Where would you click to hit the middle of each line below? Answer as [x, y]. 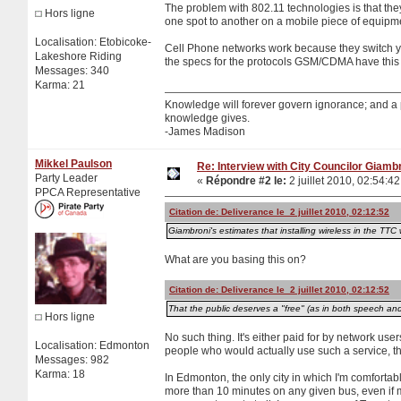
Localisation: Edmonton [92, 345]
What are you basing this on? [235, 259]
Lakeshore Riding [78, 56]
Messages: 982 [72, 359]
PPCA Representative [88, 192]
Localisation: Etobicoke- [93, 42]
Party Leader [66, 178]
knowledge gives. [207, 118]
